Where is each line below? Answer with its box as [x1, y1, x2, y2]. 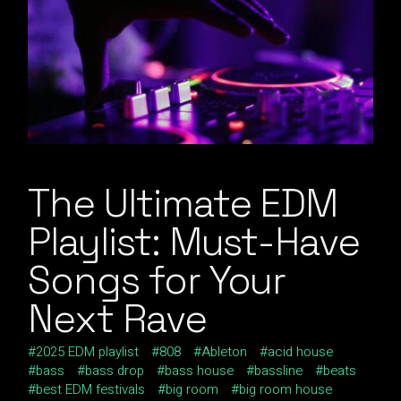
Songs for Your [28, 255, 286, 305]
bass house [165, 360, 235, 380]
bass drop [85, 360, 145, 380]
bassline [254, 360, 303, 380]
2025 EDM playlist [36, 341, 140, 362]
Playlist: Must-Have [28, 217, 360, 267]
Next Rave [28, 294, 207, 344]
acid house [268, 341, 334, 362]
